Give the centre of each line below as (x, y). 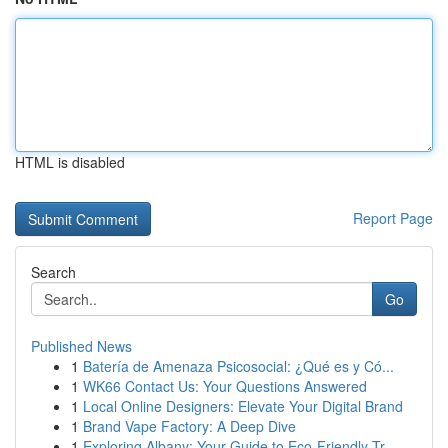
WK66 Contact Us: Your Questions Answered (225, 386)
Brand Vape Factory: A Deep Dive (189, 426)
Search (53, 272)
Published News (81, 346)
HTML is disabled (70, 162)
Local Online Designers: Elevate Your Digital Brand (243, 406)
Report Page (393, 218)
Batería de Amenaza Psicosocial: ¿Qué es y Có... (238, 366)
